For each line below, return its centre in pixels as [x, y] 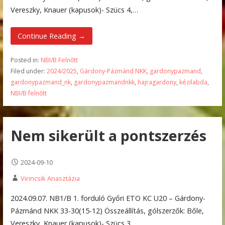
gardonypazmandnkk [104, 82]
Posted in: [25, 60]
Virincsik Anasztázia [50, 179]
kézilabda [193, 82]
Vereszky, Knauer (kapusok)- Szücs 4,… [74, 10]
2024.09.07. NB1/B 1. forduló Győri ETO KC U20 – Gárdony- [108, 198]
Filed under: [28, 71]
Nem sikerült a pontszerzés [108, 136]
